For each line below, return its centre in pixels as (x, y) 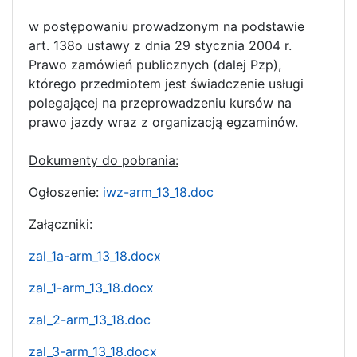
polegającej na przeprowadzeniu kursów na (160, 102)
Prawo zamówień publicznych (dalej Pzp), (155, 64)
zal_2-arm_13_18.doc (90, 319)
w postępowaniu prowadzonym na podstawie (167, 26)
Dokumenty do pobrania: (104, 160)
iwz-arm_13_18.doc (158, 192)
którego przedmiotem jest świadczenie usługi (166, 83)
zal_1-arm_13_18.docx (91, 287)
